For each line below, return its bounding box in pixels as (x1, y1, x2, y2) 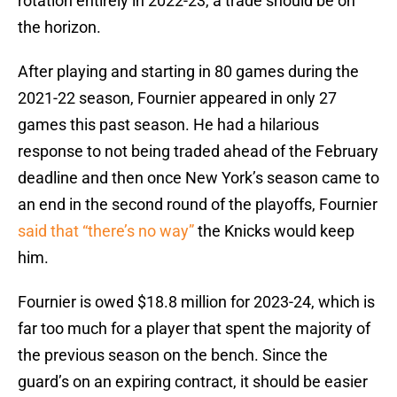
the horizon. (18, 18, 101, 37)
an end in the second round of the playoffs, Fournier (18, 195, 378, 214)
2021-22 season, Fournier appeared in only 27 (18, 89, 337, 108)
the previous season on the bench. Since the (18, 346, 328, 365)
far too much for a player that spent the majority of (18, 319, 370, 339)
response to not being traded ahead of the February (18, 142, 378, 161)
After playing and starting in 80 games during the (18, 62, 359, 82)
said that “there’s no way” (18, 222, 194, 241)
